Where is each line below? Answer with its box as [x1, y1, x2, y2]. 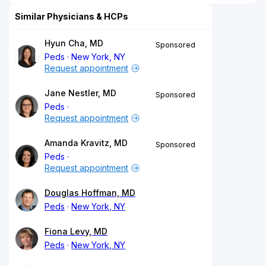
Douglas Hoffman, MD [45, 187, 135, 198]
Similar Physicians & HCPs [15, 11, 128, 21]
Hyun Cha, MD [45, 37, 103, 48]
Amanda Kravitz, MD [45, 137, 128, 148]
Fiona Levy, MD [45, 226, 107, 236]
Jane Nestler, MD [45, 87, 116, 98]
